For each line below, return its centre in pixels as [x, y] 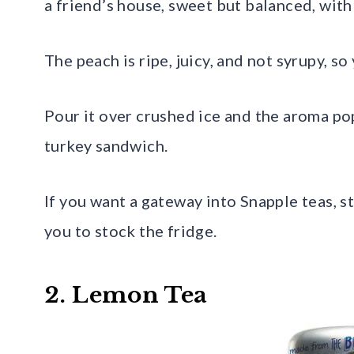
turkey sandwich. [106, 145]
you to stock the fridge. [131, 230]
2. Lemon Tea [126, 295]
